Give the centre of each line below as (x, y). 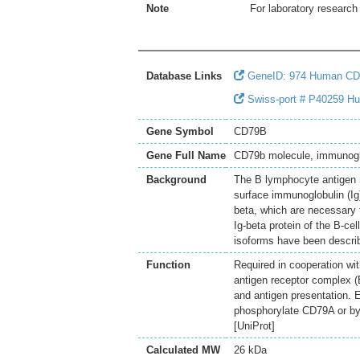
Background (176, 180)
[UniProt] (254, 326)
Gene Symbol (180, 131)
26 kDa (250, 350)
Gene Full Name (186, 155)
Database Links (184, 76)
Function (168, 265)
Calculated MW (183, 350)
